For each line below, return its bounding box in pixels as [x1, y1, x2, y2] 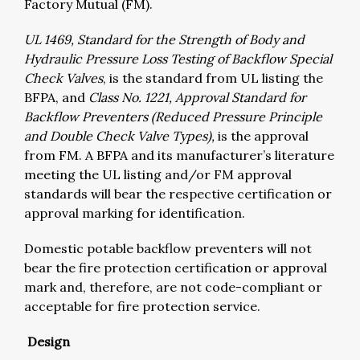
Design [24, 333, 70, 350]
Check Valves [24, 69, 103, 86]
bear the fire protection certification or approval [24, 259, 327, 276]
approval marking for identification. [24, 204, 248, 221]
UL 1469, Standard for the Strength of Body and [24, 31, 305, 47]
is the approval [215, 127, 309, 144]
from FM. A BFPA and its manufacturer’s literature [24, 146, 334, 163]
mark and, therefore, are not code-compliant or [24, 278, 322, 295]
